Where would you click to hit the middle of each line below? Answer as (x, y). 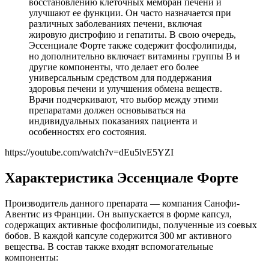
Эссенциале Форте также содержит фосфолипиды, (133, 45)
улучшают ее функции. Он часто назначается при (130, 13)
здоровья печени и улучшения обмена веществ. (125, 88)
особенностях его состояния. (88, 131)
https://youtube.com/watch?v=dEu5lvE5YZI (89, 152)
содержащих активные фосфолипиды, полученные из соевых (131, 225)
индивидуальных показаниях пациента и (113, 121)
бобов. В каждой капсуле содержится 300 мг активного (118, 235)
